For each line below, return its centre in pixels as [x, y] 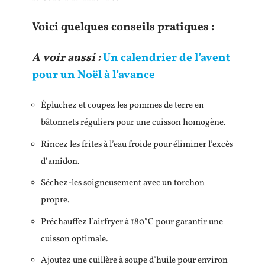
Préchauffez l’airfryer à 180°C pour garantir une [132, 222]
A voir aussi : [66, 58]
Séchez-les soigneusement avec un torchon [123, 183]
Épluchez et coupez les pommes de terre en [122, 106]
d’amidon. [60, 161]
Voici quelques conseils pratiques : [123, 27]
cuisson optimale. [75, 239]
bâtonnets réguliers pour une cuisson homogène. [133, 123]
